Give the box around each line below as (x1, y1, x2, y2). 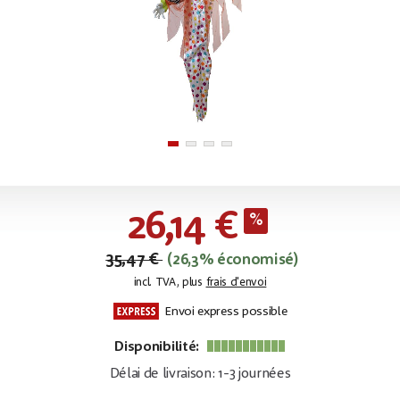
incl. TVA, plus (133, 276, 206, 288)
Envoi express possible (161, 304, 287, 319)
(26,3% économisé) (167, 252, 298, 268)
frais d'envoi (205, 276, 267, 288)
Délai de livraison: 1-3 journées (109, 366, 291, 381)
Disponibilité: (114, 339, 203, 354)
